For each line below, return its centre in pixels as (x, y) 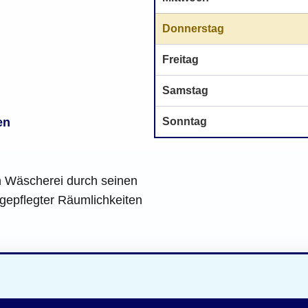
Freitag (180, 59)
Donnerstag (193, 28)
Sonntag (185, 121)
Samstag (185, 90)
